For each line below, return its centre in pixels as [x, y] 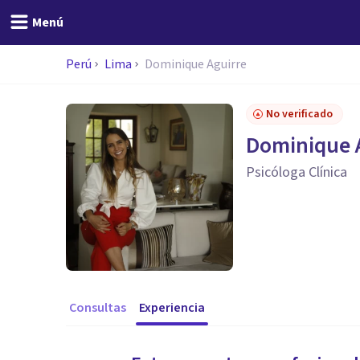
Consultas [98, 308]
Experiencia [172, 308]
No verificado [299, 114]
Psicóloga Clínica [297, 172]
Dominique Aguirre [196, 64]
